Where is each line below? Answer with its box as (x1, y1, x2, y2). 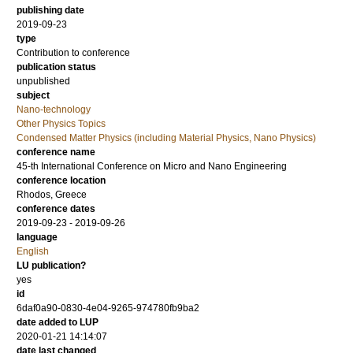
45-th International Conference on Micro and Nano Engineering (17, 161, 287, 172)
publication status (17, 61, 96, 72)
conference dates (17, 203, 95, 214)
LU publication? (17, 260, 86, 271)
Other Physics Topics (17, 118, 106, 129)
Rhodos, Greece (17, 189, 87, 200)
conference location (17, 175, 106, 186)
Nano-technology (17, 104, 91, 115)
